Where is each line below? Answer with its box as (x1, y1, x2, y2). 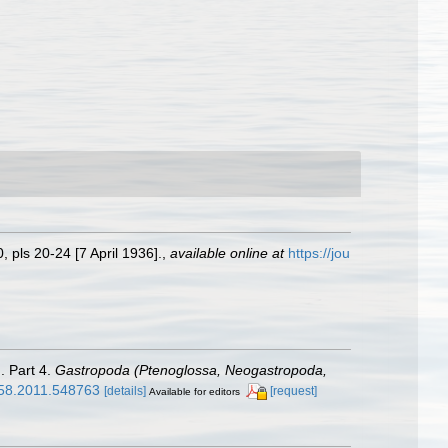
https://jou (288, 244, 350, 261)
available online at (170, 244, 284, 261)
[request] (270, 383, 317, 398)
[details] (104, 383, 146, 398)
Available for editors (149, 385, 240, 397)
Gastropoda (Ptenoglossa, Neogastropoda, (55, 361, 327, 378)
